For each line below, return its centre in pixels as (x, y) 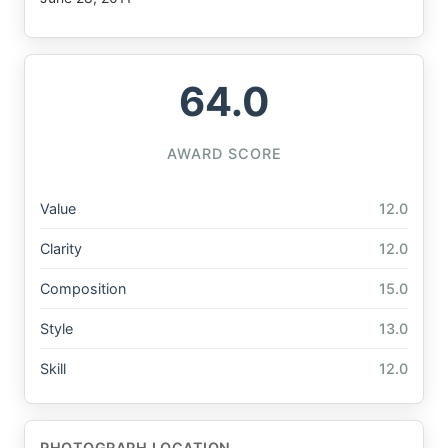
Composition (83, 288)
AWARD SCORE (224, 153)
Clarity (61, 248)
